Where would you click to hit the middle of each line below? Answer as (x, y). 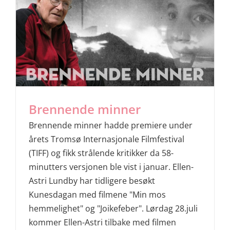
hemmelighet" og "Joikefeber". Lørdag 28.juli (113, 209)
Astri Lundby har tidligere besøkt (92, 181)
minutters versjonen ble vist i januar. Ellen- (111, 167)
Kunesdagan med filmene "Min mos (97, 195)
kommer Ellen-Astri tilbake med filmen (102, 223)
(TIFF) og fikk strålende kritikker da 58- (101, 153)
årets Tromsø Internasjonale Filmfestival (107, 139)
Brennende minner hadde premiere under (111, 126)
